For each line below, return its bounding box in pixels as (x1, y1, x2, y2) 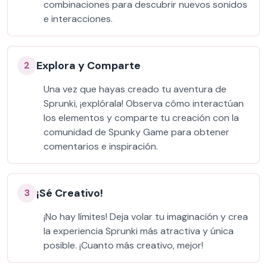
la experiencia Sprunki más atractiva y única (44, 225, 234, 237)
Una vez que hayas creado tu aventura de (44, 83, 226, 95)
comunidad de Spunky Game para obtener (44, 126, 229, 138)
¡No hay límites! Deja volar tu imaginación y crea (44, 210, 248, 223)
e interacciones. (44, 13, 113, 25)
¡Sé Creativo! (36, 186, 103, 200)
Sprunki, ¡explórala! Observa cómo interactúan (44, 97, 244, 110)
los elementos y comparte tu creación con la (44, 111, 239, 124)
